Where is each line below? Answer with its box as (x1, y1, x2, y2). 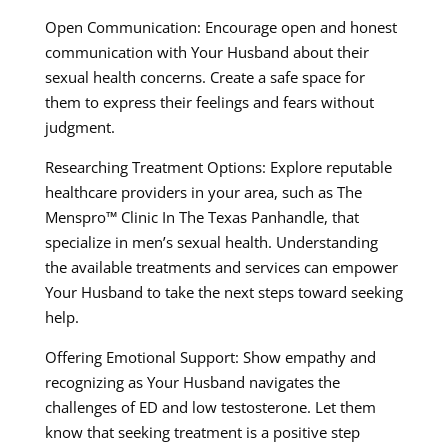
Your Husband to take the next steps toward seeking (44, 282, 403, 303)
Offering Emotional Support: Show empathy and (44, 347, 376, 368)
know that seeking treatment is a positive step (44, 422, 360, 443)
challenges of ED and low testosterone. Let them (44, 397, 376, 418)
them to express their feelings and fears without (44, 92, 374, 113)
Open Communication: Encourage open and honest (44, 17, 397, 38)
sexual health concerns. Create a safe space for (44, 67, 365, 88)
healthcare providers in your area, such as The (44, 182, 362, 203)
